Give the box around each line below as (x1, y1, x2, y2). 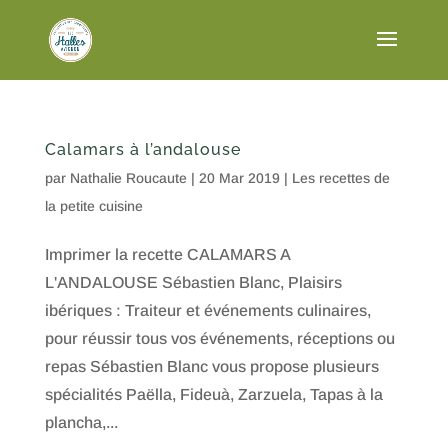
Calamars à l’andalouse (44, 140, 241, 159)
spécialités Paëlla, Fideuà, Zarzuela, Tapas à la (44, 386, 383, 403)
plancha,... (44, 414, 118, 431)
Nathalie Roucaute (69, 170, 187, 186)
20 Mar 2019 (198, 170, 280, 186)
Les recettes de (291, 170, 390, 186)
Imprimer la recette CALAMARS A (44, 246, 290, 263)
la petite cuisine (44, 198, 143, 214)
